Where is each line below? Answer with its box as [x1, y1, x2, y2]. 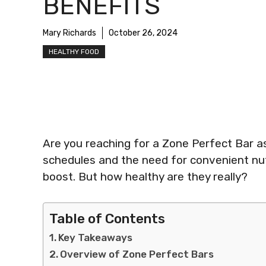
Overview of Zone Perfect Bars [60, 248, 214, 260]
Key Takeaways [58, 231, 133, 243]
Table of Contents [49, 210, 165, 227]
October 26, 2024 [109, 28, 178, 38]
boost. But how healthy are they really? [43, 170, 248, 183]
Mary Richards [43, 28, 96, 38]
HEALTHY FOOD [49, 47, 99, 56]
